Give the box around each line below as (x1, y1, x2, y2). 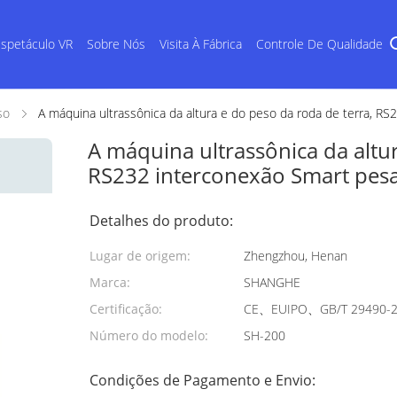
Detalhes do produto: (90, 211, 233, 230)
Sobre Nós (86, 35, 145, 52)
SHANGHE (244, 274, 300, 291)
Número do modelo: (90, 327, 208, 344)
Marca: (90, 274, 130, 291)
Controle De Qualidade (255, 35, 383, 52)
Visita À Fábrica (159, 35, 242, 52)
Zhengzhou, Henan (244, 247, 347, 264)
